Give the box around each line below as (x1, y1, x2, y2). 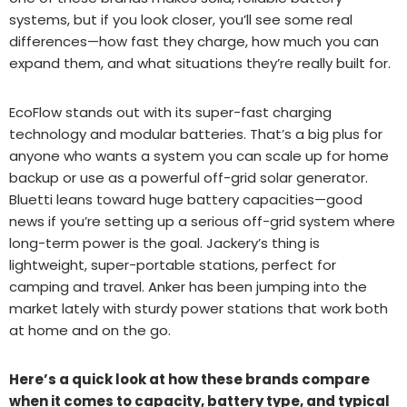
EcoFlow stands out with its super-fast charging (9, 102, 332, 122)
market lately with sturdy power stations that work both (9, 298, 388, 318)
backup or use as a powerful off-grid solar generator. (9, 167, 368, 187)
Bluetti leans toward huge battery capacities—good (9, 189, 362, 209)
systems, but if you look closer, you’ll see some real (9, 9, 352, 29)
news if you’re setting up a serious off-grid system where (9, 211, 395, 231)
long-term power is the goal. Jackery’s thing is (9, 233, 320, 253)
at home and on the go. (9, 320, 171, 340)
